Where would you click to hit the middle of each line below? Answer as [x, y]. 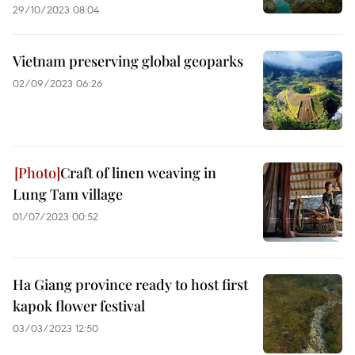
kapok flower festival [79, 306]
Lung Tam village [68, 194]
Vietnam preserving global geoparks [128, 61]
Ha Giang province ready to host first [130, 284]
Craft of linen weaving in [138, 173]
